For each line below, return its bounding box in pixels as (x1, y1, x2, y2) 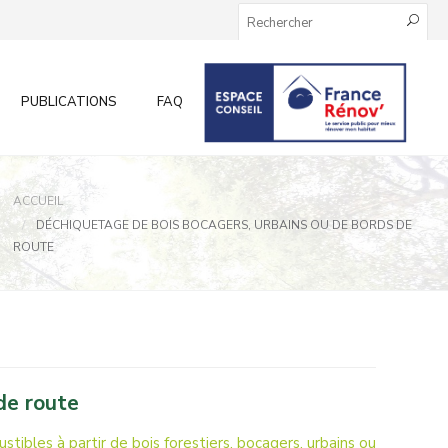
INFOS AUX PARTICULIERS (223, 93, 388, 111)
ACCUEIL (13, 193, 64, 209)
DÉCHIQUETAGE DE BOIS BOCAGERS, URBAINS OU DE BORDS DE (36, 217, 413, 233)
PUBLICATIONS (21, 93, 117, 111)
